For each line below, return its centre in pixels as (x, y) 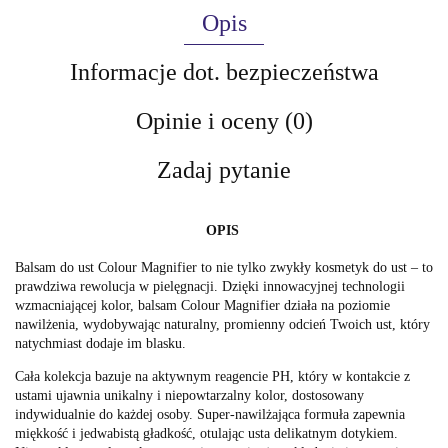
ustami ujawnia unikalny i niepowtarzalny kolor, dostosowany (189, 395)
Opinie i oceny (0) (224, 120)
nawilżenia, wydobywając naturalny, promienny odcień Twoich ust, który (222, 324)
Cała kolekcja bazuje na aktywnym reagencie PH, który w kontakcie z (212, 376)
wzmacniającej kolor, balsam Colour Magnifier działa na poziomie (202, 305)
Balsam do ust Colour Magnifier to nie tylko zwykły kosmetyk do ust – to (224, 267)
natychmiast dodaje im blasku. (100, 343)
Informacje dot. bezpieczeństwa (224, 71)
